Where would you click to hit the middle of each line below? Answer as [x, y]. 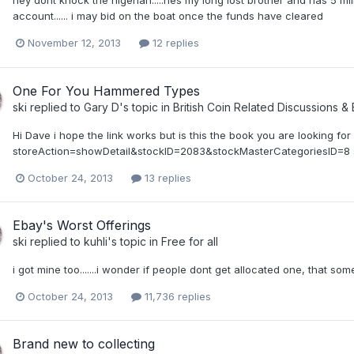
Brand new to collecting [84, 343]
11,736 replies [176, 296]
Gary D [102, 107]
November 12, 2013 [74, 43]
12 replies [174, 43]
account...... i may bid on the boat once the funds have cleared [168, 16]
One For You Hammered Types [106, 90]
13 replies [166, 177]
